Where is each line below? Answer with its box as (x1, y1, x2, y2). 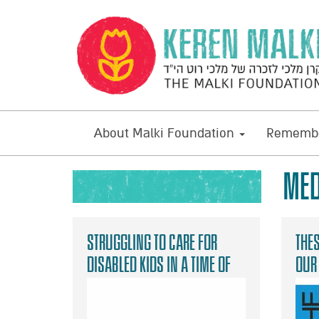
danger (87, 274, 128, 300)
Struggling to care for (87, 230, 217, 256)
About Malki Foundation (94, 125, 238, 142)
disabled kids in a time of (87, 252, 231, 278)
